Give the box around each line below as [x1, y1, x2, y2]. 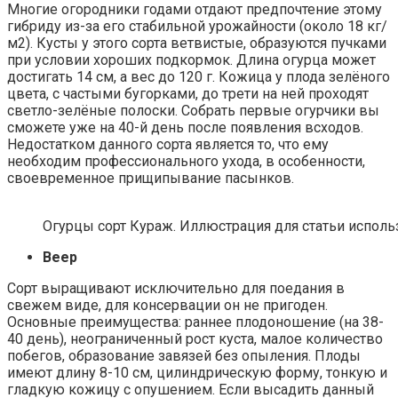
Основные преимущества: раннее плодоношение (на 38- [7, 313, 384, 330]
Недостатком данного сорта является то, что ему [7, 135, 329, 153]
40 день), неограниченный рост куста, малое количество [7, 330, 383, 347]
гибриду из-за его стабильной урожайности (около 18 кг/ [7, 17, 387, 35]
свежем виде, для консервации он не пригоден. [7, 296, 328, 314]
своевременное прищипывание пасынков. [7, 169, 294, 187]
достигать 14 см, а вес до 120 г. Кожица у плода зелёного [7, 68, 390, 85]
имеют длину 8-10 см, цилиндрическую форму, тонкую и [7, 363, 387, 381]
